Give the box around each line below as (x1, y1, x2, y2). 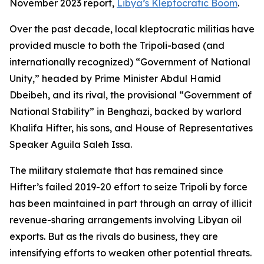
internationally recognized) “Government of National (9, 56, 250, 68)
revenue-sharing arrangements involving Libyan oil (9, 214, 242, 226)
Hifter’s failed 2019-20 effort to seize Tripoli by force (9, 181, 247, 193)
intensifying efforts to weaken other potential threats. (9, 247, 252, 259)
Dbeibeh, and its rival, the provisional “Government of (9, 89, 252, 101)
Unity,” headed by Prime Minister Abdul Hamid (9, 72, 221, 84)
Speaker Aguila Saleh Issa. (9, 138, 132, 150)
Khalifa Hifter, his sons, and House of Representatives (9, 122, 253, 134)
